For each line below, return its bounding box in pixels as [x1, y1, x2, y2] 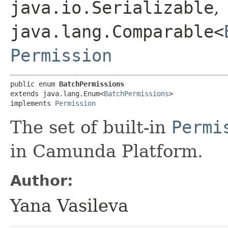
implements [10, 99, 55, 107]
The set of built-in [10, 117, 172, 137]
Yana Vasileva [10, 195, 128, 216]
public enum [10, 79, 59, 88]
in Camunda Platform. [10, 140, 203, 161]
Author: [10, 172, 73, 189]
